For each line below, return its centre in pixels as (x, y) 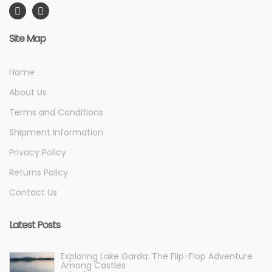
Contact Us (33, 192)
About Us (28, 92)
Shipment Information (56, 132)
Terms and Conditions (56, 112)
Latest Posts (35, 225)
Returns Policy (39, 172)
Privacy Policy (38, 152)
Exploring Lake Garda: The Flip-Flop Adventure (157, 256)
